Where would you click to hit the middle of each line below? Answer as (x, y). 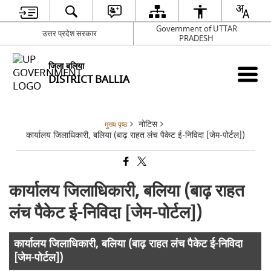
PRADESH (196, 38)
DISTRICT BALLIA (89, 79)
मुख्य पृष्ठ (116, 125)
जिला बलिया (67, 66)
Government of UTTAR (196, 28)
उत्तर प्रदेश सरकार (70, 33)
